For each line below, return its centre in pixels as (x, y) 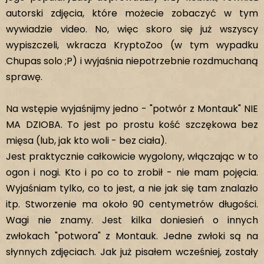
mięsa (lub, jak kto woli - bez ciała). (86, 141)
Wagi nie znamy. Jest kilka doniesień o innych (132, 220)
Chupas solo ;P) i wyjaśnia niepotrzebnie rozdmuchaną (132, 61)
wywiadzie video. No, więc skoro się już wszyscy (132, 29)
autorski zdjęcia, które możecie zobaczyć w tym (132, 13)
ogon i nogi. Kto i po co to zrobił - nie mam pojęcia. (132, 172)
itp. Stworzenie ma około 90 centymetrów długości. (132, 204)
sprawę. (24, 77)
